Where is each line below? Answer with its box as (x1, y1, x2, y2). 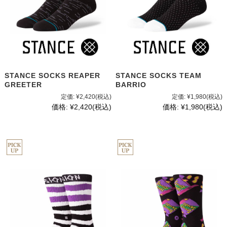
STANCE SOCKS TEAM (116, 71, 202, 80)
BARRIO (116, 81, 147, 89)
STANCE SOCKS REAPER (4, 71, 100, 80)
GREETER (4, 81, 42, 89)
